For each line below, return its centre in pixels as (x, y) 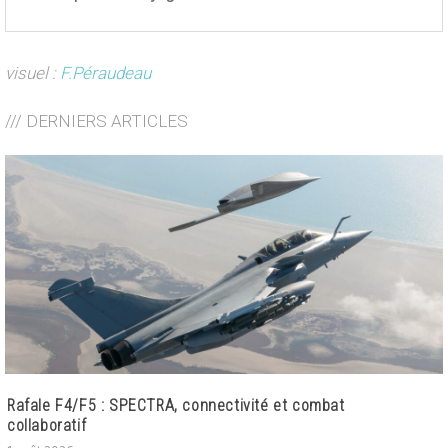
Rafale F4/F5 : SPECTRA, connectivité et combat (176, 406)
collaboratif (49, 426)
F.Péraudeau (107, 73)
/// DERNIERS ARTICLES (96, 121)
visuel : (32, 73)
